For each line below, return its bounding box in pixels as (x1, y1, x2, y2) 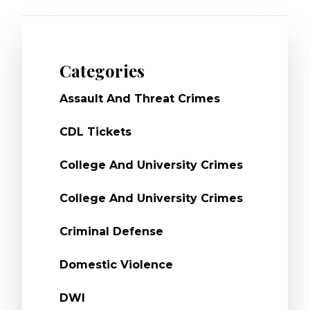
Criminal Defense (59, 225, 163, 238)
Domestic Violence (59, 258, 173, 271)
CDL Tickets (59, 125, 131, 138)
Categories (59, 60, 145, 82)
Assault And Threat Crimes (59, 92, 220, 105)
